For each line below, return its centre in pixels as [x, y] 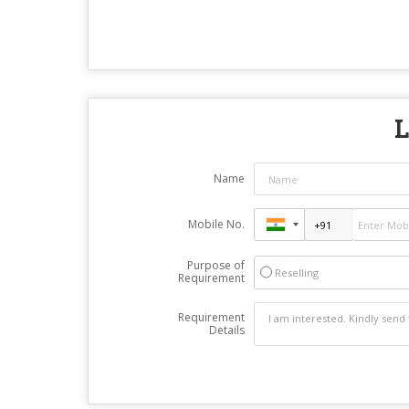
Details [226, 330]
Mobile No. [216, 225]
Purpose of [215, 266]
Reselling [296, 273]
